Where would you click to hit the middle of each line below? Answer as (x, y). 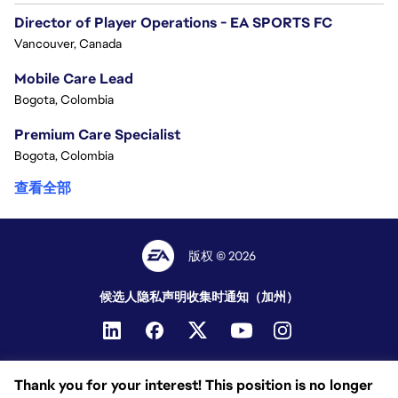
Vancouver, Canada (68, 43)
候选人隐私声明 (143, 297)
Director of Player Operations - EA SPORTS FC (173, 22)
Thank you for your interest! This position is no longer (194, 385)
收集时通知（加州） (243, 297)
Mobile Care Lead (74, 78)
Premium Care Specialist (97, 134)
